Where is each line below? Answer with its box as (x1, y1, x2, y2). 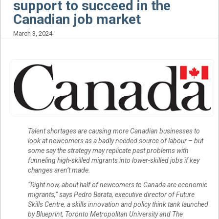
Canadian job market (13, 11, 141, 27)
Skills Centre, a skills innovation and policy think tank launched (28, 200, 208, 208)
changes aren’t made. (28, 166, 90, 174)
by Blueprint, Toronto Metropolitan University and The (28, 210, 183, 218)
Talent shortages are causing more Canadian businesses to (28, 127, 200, 135)
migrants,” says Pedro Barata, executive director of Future (28, 190, 195, 198)
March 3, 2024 (13, 30, 52, 37)
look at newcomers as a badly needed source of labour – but (28, 136, 203, 145)
